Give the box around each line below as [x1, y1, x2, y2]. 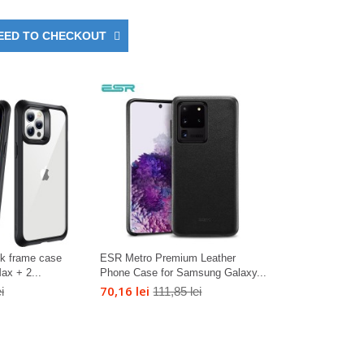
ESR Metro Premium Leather [100, 252, 236, 265]
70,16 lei [100, 283, 150, 300]
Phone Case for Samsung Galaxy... [100, 266, 267, 279]
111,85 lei [153, 284, 202, 299]
